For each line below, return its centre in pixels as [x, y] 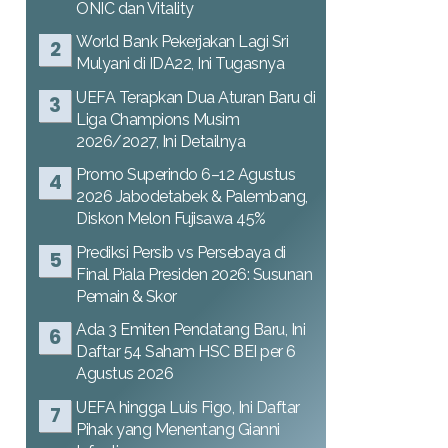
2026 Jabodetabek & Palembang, [192, 196]
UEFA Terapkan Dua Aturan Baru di [195, 97]
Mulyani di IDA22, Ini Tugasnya [180, 63]
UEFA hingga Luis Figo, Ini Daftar [188, 407]
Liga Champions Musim [157, 119]
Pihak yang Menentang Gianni [178, 429]
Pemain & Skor [126, 296]
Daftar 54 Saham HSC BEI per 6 [186, 351]
